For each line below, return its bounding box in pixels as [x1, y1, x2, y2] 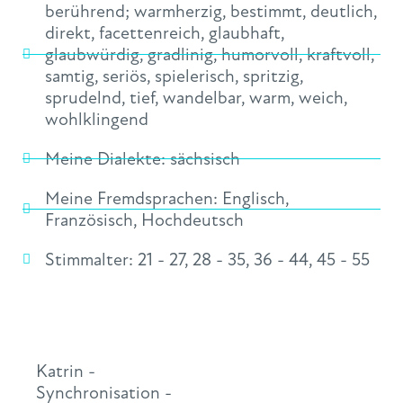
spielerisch [155, 64, 235, 87]
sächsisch [170, 147, 240, 170]
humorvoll [221, 42, 299, 66]
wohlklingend [45, 107, 148, 130]
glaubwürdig [45, 42, 139, 66]
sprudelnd [45, 85, 121, 109]
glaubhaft [209, 21, 281, 44]
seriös [103, 64, 147, 87]
